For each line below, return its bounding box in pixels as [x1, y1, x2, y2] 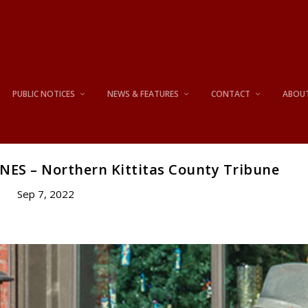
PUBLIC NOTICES [12, 87, 76, 100]
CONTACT [211, 87, 251, 100]
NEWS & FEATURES [107, 87, 179, 100]
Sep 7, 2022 [17, 186, 75, 201]
